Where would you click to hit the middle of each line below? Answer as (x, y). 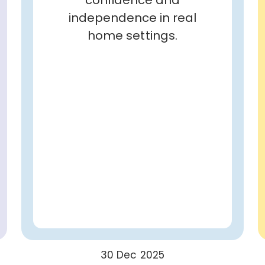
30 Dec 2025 (132, 255)
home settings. (132, 35)
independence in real (132, 17)
